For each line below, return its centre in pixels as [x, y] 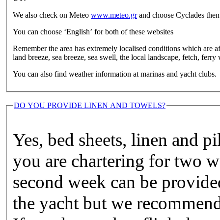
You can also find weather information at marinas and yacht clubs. [115, 74]
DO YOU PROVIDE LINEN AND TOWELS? [90, 105]
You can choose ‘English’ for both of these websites [93, 31]
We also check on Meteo [52, 15]
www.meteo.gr [114, 15]
